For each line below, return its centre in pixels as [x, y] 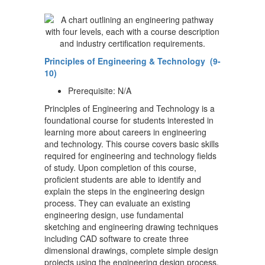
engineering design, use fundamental [114, 215]
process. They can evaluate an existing [117, 203]
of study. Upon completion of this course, [120, 167]
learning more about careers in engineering [125, 132]
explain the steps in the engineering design [125, 191]
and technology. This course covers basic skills [132, 144]
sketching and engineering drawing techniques [131, 227]
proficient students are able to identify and [123, 179]
